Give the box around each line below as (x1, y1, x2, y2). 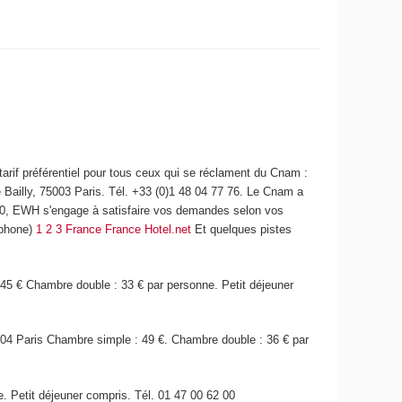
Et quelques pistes (191, 223, 293, 237)
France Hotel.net (105, 223, 192, 237)
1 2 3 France (36, 223, 102, 237)
